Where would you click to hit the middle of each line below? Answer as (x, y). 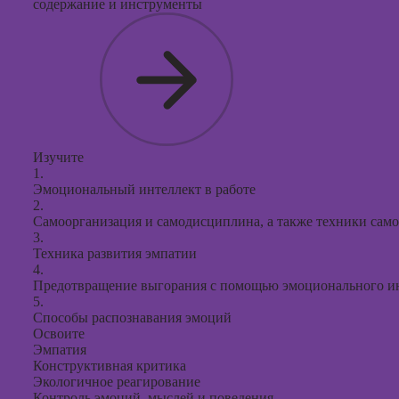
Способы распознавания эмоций (132, 318)
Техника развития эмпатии (115, 253)
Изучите (58, 157)
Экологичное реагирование (117, 382)
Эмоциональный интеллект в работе (144, 189)
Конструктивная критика (110, 366)
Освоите (59, 334)
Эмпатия (60, 350)
